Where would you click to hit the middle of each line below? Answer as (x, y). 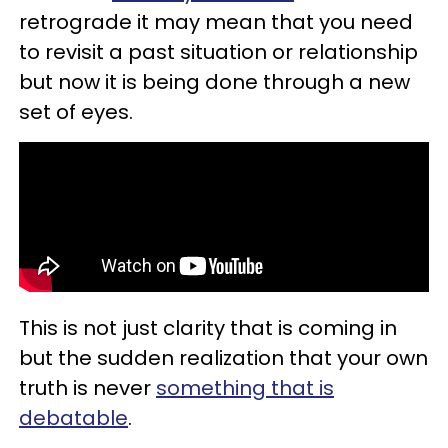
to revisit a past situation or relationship (218, 51)
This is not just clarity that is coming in (208, 327)
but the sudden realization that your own (223, 357)
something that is (245, 387)
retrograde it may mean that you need (216, 21)
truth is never (87, 387)
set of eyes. (76, 111)
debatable (73, 417)
